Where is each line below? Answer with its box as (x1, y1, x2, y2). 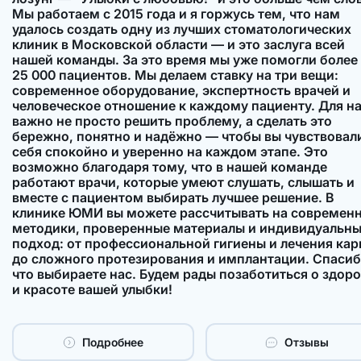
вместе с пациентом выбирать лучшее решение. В (11, 189, 334, 206)
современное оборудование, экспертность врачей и (11, 82, 351, 99)
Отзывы (284, 334, 330, 349)
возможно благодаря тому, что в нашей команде (11, 159, 327, 176)
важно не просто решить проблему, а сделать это (11, 113, 332, 130)
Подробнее (82, 334, 144, 349)
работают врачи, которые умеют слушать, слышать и (11, 174, 355, 191)
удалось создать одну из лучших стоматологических (11, 21, 351, 38)
